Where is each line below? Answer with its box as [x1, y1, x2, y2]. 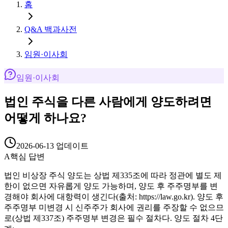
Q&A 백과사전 [24, 25, 77, 34]
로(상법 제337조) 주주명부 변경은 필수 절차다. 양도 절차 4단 [4, 213, 223, 222]
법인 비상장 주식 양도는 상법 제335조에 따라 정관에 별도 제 [4, 170, 222, 180]
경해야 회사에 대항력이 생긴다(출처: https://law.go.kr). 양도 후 [4, 192, 223, 201]
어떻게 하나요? [4, 111, 87, 125]
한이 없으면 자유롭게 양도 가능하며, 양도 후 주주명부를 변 [4, 181, 218, 190]
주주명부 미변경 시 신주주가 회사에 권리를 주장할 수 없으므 [4, 203, 224, 212]
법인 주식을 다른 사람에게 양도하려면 [4, 95, 212, 108]
